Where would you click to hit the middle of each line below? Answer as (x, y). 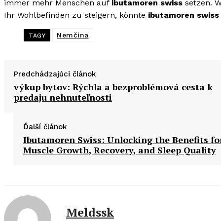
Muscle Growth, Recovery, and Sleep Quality (119, 150)
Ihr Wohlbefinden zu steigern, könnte (76, 15)
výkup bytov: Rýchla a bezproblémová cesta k (113, 87)
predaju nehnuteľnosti (63, 97)
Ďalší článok (45, 127)
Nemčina (73, 35)
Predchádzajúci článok (55, 74)
